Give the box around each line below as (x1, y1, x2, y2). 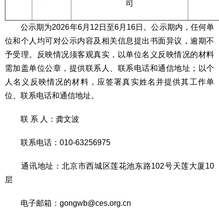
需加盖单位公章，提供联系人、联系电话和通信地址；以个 (5, 64, 214, 72)
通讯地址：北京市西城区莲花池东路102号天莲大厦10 (5, 162, 214, 170)
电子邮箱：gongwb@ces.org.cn (5, 199, 131, 207)
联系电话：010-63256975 (5, 138, 110, 147)
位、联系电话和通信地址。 (5, 91, 99, 100)
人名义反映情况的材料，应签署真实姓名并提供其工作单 (5, 78, 214, 86)
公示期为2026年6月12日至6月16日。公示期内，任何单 (5, 23, 214, 31)
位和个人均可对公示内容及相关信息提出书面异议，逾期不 (5, 37, 214, 45)
